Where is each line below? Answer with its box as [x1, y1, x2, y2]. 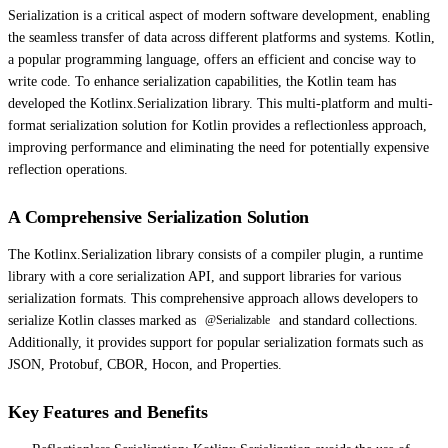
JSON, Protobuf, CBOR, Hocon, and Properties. [8, 356, 282, 372]
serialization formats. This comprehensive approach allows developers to [8, 290, 418, 306]
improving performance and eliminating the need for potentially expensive [8, 139, 429, 155]
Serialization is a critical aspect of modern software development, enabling [8, 7, 430, 23]
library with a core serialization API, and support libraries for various [8, 268, 401, 284]
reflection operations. [8, 161, 128, 177]
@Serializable [204, 313, 270, 328]
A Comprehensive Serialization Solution [8, 206, 310, 227]
